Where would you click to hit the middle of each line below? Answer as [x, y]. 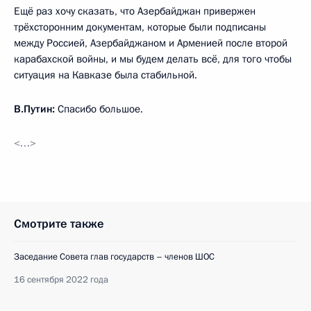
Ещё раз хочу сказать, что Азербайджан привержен [135, 11]
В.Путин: [34, 109]
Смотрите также [59, 224]
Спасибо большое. [99, 109]
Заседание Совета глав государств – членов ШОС [114, 257]
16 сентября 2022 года [61, 280]
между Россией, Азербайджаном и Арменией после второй [151, 43]
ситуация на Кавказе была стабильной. [106, 75]
